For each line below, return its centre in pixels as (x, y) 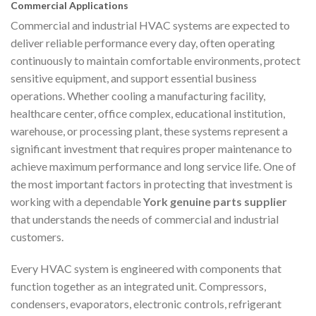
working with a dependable (77, 201)
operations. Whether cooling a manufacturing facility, (138, 95)
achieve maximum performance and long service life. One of (153, 166)
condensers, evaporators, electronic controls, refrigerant (146, 303)
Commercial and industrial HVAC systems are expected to (150, 25)
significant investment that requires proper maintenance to (151, 148)
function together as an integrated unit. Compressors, (138, 286)
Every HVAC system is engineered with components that (146, 268)
